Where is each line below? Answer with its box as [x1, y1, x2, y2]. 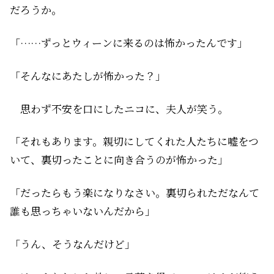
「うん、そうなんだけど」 [10, 236, 135, 252]
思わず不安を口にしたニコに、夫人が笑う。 [10, 100, 228, 116]
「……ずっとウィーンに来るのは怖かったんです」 [10, 35, 248, 51]
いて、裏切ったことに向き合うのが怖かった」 [10, 152, 228, 168]
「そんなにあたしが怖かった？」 [10, 67, 166, 83]
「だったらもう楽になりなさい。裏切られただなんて [10, 185, 259, 201]
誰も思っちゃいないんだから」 [10, 203, 155, 219]
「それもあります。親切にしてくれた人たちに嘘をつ [10, 133, 259, 149]
